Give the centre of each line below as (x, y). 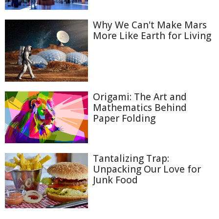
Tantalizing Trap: (131, 159)
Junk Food (115, 180)
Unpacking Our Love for (147, 169)
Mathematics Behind (140, 107)
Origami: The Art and (140, 97)
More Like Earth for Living (152, 36)
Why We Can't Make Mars (150, 25)
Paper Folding (124, 118)
